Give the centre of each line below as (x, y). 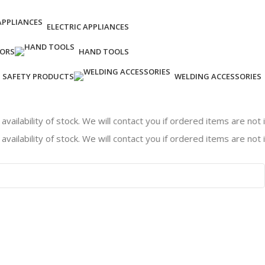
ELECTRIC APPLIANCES (88, 27)
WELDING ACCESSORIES (218, 76)
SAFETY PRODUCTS (38, 76)
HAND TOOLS (104, 51)
